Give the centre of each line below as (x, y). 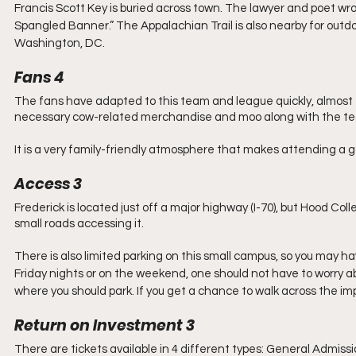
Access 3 (48, 184)
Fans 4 (39, 77)
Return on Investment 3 (104, 325)
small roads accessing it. (80, 224)
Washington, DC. (60, 43)
